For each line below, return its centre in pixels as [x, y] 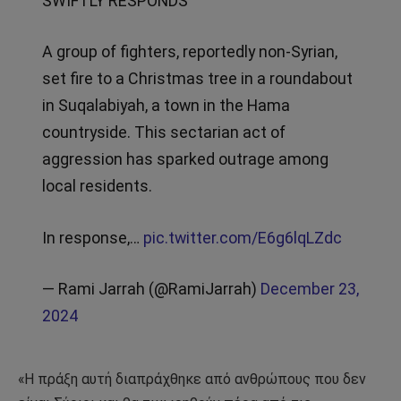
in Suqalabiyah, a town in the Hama [166, 106]
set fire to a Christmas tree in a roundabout [197, 79]
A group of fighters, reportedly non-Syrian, [189, 52]
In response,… [92, 237]
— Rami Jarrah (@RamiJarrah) [151, 289]
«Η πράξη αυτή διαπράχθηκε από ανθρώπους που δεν [192, 380]
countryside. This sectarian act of [163, 132]
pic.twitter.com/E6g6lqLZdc [242, 237]
